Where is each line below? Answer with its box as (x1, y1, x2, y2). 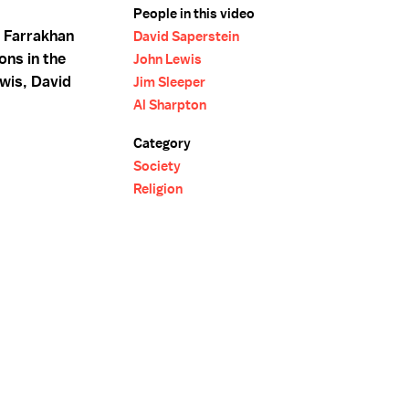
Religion (133, 180, 183, 198)
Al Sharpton (133, 96, 206, 114)
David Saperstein (133, 27, 239, 46)
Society (133, 157, 181, 175)
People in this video (133, 5, 255, 23)
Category (133, 134, 191, 152)
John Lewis (133, 50, 202, 68)
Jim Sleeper (133, 73, 205, 91)
